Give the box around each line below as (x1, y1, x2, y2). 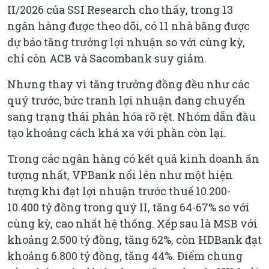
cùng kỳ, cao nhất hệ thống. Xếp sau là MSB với (7, 216, 258, 231)
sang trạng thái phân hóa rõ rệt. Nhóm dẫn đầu (7, 109, 256, 124)
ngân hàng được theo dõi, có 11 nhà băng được (7, 18, 250, 33)
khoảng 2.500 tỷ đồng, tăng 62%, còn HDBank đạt (7, 232, 262, 247)
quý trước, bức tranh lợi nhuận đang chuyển (7, 92, 246, 107)
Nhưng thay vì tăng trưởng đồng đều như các (7, 76, 250, 91)
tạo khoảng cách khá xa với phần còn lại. (7, 125, 226, 140)
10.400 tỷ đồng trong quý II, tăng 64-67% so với (7, 199, 250, 214)
